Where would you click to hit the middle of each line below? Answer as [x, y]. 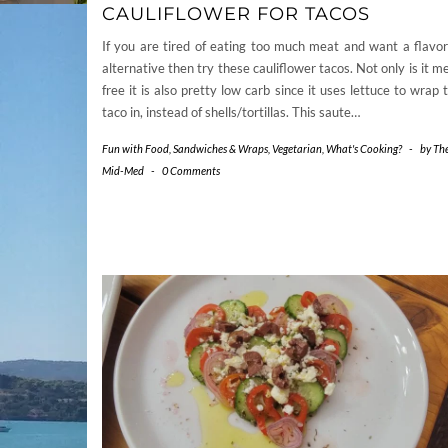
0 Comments [191, 171]
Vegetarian [297, 149]
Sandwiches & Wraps [220, 149]
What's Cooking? [364, 149]
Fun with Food [135, 149]
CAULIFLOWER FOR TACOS [236, 14]
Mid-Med [123, 171]
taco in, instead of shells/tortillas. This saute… [231, 112]
